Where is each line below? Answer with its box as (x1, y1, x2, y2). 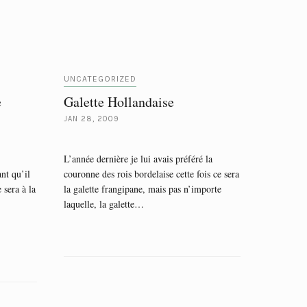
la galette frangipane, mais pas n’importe (64, 182, 221, 195)
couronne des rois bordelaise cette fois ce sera (64, 167, 239, 180)
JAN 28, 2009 (64, 114, 119, 123)
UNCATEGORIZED (64, 74, 136, 84)
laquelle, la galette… (64, 197, 144, 210)
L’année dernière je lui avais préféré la (64, 152, 212, 165)
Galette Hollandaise (64, 93, 174, 111)
